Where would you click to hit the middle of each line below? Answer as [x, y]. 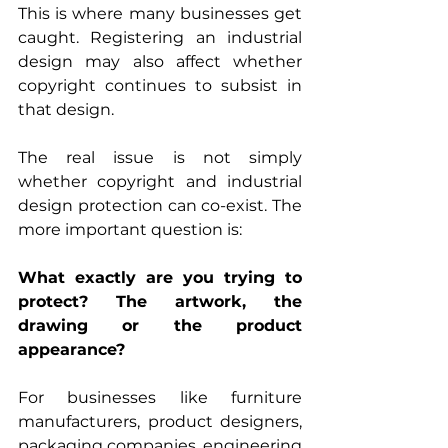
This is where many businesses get [160, 13]
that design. [66, 109]
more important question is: [130, 229]
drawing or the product [160, 325]
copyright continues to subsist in [160, 85]
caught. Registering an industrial [160, 37]
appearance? [71, 349]
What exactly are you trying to [160, 277]
